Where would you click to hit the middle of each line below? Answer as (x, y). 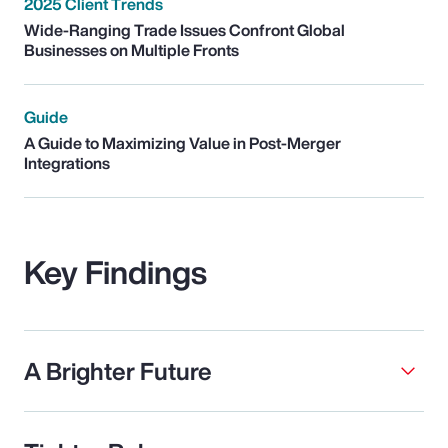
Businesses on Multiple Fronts (131, 50)
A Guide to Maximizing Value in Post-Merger (182, 143)
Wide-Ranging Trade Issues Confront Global (184, 30)
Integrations (67, 163)
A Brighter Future (118, 371)
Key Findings (115, 272)
